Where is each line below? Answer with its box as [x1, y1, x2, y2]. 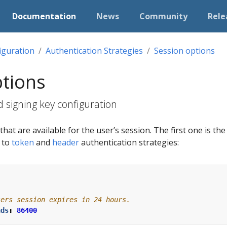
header [52, 137, 79, 148]
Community [139, 11, 188, 22]
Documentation [12, 11, 77, 22]
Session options [154, 45, 215, 56]
